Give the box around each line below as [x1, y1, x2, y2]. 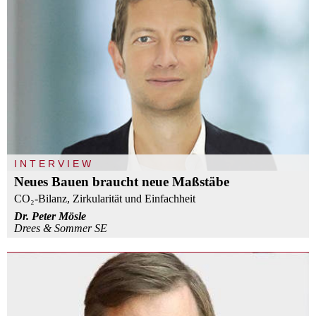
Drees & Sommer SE [14, 221, 107, 234]
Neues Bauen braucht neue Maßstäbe [14, 174, 229, 189]
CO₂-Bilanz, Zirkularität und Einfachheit [14, 192, 195, 205]
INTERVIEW [14, 157, 94, 169]
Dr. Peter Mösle [14, 209, 86, 222]
